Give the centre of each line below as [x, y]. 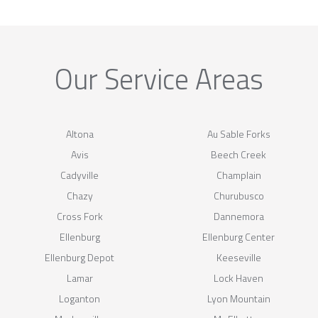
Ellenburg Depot [79, 257]
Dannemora [238, 216]
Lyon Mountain [238, 298]
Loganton [79, 298]
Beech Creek [238, 154]
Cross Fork [79, 216]
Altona [79, 133]
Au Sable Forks [238, 133]
